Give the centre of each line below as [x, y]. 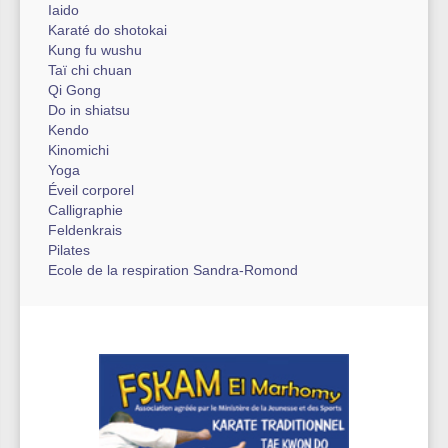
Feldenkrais [85, 230]
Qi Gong [74, 90]
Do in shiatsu [89, 110]
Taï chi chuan [90, 70]
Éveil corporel [91, 190]
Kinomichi [78, 150]
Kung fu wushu [95, 50]
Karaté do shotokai [107, 30]
